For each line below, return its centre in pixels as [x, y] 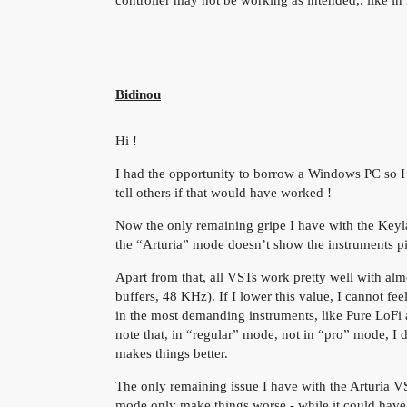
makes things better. [172, 354]
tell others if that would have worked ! [223, 193]
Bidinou [138, 95]
